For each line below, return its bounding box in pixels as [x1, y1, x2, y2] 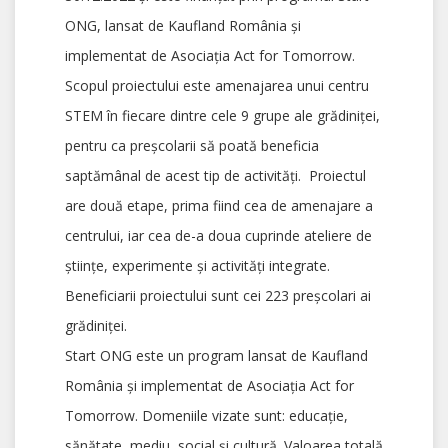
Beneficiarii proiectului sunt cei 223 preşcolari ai [65, 286, 371, 306]
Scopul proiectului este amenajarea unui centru [65, 76, 369, 96]
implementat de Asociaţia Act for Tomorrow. [65, 46, 355, 66]
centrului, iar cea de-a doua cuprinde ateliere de [65, 226, 372, 246]
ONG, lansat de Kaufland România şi [65, 16, 301, 36]
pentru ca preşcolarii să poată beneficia [65, 136, 319, 156]
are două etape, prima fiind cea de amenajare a [65, 196, 373, 216]
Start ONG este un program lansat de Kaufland [65, 346, 368, 366]
